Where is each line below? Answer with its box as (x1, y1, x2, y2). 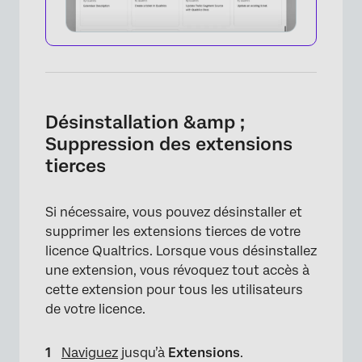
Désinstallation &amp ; (45, 111, 245, 133)
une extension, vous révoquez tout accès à (45, 262, 309, 278)
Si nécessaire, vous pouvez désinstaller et (45, 204, 302, 220)
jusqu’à (118, 344, 168, 360)
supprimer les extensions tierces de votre (45, 223, 301, 239)
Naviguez (61, 344, 118, 360)
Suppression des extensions (45, 133, 293, 154)
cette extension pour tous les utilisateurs (45, 281, 303, 297)
